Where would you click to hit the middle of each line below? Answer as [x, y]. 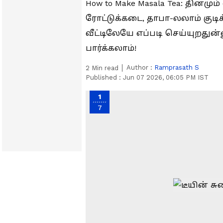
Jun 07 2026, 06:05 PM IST [166, 77]
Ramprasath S [177, 67]
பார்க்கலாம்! [111, 48]
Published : [104, 77]
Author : [140, 67]
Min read [104, 68]
